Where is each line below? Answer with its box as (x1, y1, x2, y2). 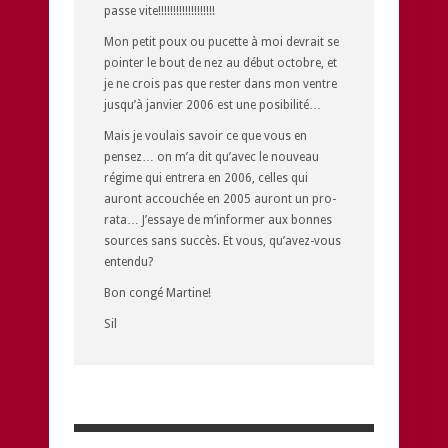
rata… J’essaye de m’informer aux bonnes (104, 212, 332, 227)
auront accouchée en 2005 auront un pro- (104, 191, 336, 206)
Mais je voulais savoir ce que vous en (104, 128, 307, 143)
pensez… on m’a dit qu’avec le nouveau (104, 149, 319, 164)
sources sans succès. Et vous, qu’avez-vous (104, 233, 341, 248)
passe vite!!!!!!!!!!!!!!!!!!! (104, 3, 215, 18)
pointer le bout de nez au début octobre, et (104, 55, 337, 70)
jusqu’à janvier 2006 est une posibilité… (104, 97, 321, 112)
